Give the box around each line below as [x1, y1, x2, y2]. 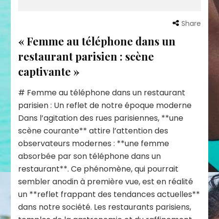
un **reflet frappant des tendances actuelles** [18, 188, 200, 200]
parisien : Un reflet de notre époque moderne [18, 99, 192, 111]
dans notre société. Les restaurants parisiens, [18, 201, 192, 213]
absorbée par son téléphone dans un [18, 150, 161, 162]
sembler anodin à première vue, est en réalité [18, 175, 194, 187]
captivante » [18, 64, 80, 79]
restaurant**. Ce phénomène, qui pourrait [18, 163, 179, 175]
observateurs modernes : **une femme [18, 137, 170, 149]
